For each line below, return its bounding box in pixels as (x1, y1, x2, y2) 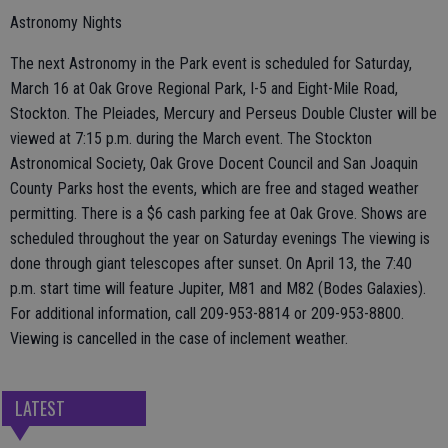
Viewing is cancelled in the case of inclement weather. (10, 328, 348, 348)
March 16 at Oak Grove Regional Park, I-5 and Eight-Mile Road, (10, 78, 398, 98)
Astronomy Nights (10, 12, 122, 32)
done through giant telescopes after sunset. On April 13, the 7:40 (10, 253, 412, 273)
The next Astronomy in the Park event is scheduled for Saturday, (10, 53, 412, 73)
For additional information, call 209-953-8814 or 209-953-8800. (10, 303, 404, 323)
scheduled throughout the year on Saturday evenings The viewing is (10, 228, 430, 248)
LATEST (14, 394, 65, 421)
